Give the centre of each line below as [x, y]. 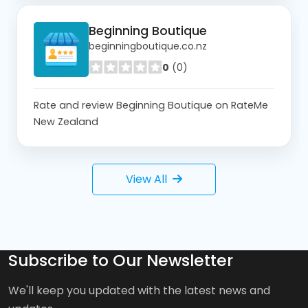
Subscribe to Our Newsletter [121, 260]
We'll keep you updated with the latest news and [139, 290]
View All [146, 179]
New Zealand [66, 121]
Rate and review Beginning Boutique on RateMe [151, 105]
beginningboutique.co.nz [148, 46]
